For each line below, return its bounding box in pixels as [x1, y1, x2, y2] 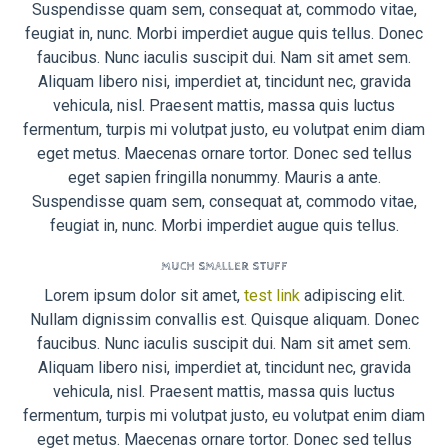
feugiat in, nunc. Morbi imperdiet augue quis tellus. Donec [25, 24, 423, 44]
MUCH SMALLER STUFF [160, 259, 288, 274]
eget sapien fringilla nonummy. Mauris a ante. [67, 168, 381, 188]
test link [243, 285, 300, 305]
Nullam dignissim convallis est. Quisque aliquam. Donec [29, 309, 419, 329]
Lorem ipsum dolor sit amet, [43, 285, 244, 305]
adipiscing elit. [299, 285, 405, 305]
